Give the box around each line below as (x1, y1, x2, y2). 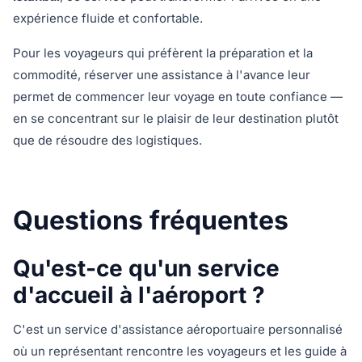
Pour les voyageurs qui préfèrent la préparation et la (13, 45, 313, 61)
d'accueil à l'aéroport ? (13, 281, 265, 309)
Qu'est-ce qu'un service (13, 255, 280, 282)
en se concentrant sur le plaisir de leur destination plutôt (13, 111, 339, 126)
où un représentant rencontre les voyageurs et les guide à (13, 343, 347, 359)
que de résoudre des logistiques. (13, 133, 202, 148)
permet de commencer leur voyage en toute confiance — (13, 89, 343, 104)
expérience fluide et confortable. (13, 11, 203, 26)
